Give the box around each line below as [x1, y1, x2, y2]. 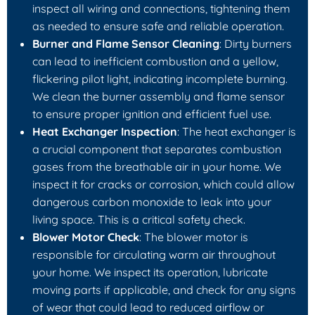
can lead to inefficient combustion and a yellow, [32, 53, 278, 68]
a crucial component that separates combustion [32, 141, 281, 156]
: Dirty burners [219, 36, 292, 51]
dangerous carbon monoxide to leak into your [32, 194, 271, 209]
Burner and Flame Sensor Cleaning [32, 36, 219, 51]
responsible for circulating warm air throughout [32, 247, 276, 262]
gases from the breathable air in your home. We [32, 159, 281, 174]
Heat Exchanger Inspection [32, 124, 177, 139]
